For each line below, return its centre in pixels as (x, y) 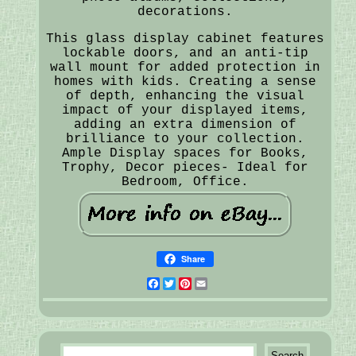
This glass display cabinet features (185, 39)
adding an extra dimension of (185, 124)
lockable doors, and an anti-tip (185, 53)
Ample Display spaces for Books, (185, 153)
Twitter (203, 283)
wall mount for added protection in (185, 67)
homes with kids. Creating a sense (185, 81)
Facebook (191, 283)
